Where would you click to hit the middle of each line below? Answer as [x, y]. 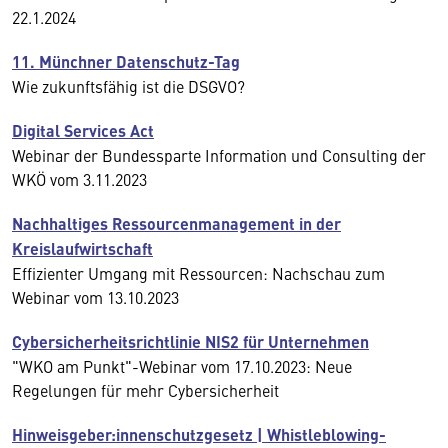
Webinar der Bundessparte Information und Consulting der [219, 155]
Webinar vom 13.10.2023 [95, 297]
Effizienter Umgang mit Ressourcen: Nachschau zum [198, 273]
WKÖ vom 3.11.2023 [79, 179]
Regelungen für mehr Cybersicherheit [145, 390]
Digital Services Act [83, 130]
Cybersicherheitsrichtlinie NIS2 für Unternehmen [190, 341]
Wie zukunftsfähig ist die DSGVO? [128, 86]
